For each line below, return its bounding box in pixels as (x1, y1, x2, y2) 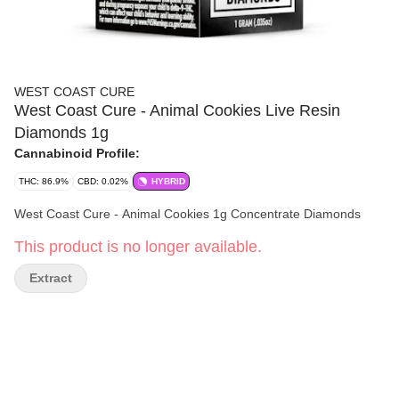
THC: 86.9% (19, 176, 69, 186)
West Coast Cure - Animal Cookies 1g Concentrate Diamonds (14, 207, 361, 221)
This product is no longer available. (14, 238, 262, 256)
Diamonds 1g (14, 124, 109, 142)
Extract (29, 271, 72, 285)
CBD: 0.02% (77, 176, 128, 186)
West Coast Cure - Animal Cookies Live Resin (14, 102, 340, 119)
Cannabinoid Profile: (14, 146, 140, 160)
